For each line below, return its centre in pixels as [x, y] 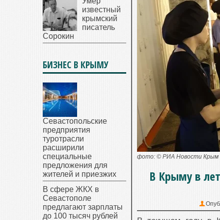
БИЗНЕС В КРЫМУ [76, 65]
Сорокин [58, 36]
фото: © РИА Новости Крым [178, 157]
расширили [63, 148]
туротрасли [63, 139]
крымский [100, 18]
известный [101, 10]
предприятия [67, 130]
